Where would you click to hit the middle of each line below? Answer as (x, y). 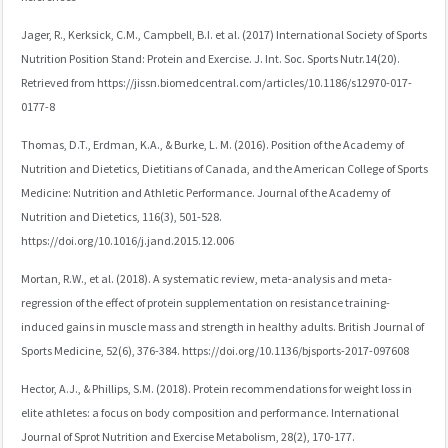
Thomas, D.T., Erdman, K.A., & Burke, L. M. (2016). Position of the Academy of (212, 145)
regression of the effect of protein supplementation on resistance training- (205, 303)
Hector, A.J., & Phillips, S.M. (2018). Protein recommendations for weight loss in (216, 389)
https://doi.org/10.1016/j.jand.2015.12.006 (128, 241)
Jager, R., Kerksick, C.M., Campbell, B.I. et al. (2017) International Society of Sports (223, 35)
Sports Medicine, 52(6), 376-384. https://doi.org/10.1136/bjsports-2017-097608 (214, 351)
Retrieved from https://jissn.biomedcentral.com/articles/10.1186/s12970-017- (216, 83)
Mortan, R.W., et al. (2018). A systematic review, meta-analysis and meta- (206, 279)
